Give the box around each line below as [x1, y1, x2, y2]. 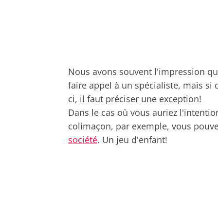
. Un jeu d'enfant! [97, 133, 167, 145]
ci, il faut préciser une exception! [68, 92, 201, 105]
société [68, 133, 97, 145]
